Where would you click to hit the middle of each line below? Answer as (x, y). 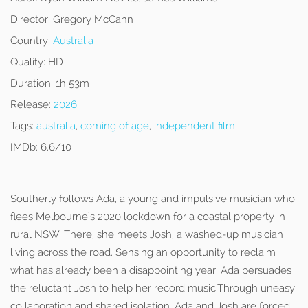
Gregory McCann (92, 19)
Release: (31, 104)
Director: (30, 19)
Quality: (28, 62)
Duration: (32, 83)
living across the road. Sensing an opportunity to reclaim (143, 252)
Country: (30, 41)
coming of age (115, 126)
